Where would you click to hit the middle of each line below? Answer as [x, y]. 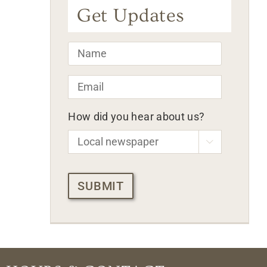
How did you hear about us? [136, 116]
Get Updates [131, 15]
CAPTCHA [94, 170]
